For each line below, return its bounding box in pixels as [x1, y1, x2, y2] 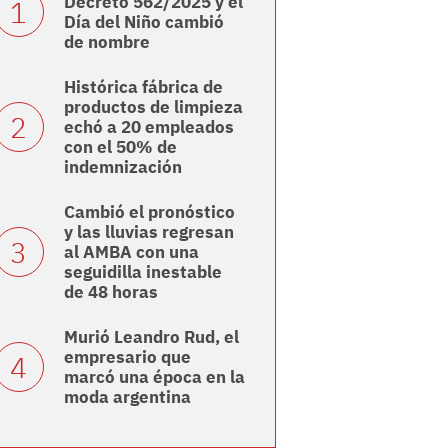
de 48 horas [63, 281, 158, 304]
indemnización [63, 156, 182, 179]
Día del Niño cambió [63, 11, 224, 34]
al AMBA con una [63, 241, 199, 264]
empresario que [63, 346, 191, 369]
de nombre [63, 31, 150, 54]
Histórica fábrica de [63, 76, 223, 99]
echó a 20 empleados [63, 116, 234, 139]
